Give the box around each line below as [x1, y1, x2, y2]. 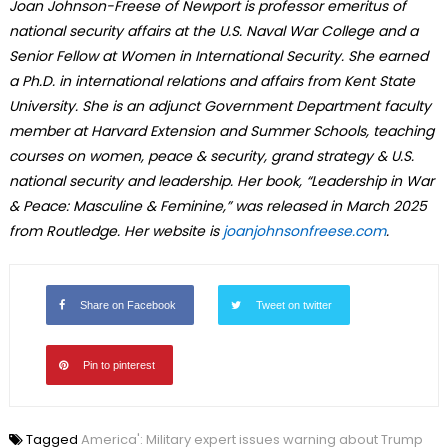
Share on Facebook [79, 298, 176, 311]
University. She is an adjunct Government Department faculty [8, 95, 431, 116]
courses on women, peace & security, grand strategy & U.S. [8, 145, 414, 166]
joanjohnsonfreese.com [222, 220, 386, 241]
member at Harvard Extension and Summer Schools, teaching [8, 120, 434, 141]
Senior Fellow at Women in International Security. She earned [8, 45, 428, 66]
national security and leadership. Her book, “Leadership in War [8, 170, 434, 191]
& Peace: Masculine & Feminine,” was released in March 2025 [8, 195, 427, 216]
